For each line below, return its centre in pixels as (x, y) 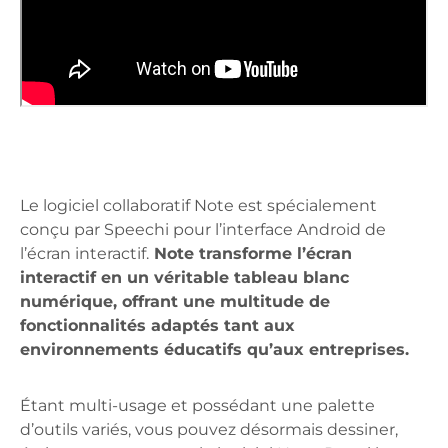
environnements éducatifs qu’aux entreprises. (214, 350)
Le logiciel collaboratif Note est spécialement (198, 206)
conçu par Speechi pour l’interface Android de (203, 230)
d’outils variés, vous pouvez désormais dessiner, (209, 430)
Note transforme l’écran (250, 254)
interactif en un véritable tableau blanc (184, 278)
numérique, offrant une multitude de (175, 302)
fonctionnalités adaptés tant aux (157, 326)
